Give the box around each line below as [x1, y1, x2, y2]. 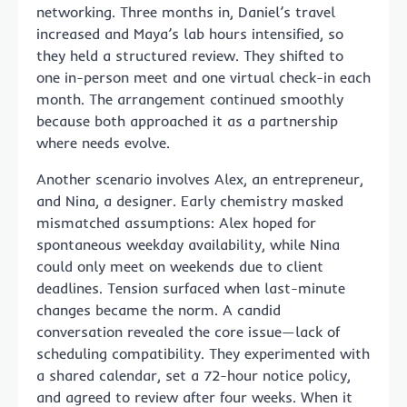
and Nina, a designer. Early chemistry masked [36, 191, 343, 210]
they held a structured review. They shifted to [36, 45, 343, 65]
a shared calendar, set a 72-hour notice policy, [36, 365, 351, 384]
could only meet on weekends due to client [36, 256, 323, 275]
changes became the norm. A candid [36, 300, 281, 319]
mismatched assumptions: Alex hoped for [36, 213, 316, 232]
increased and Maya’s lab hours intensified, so [36, 24, 343, 43]
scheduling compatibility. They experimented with [36, 343, 370, 362]
